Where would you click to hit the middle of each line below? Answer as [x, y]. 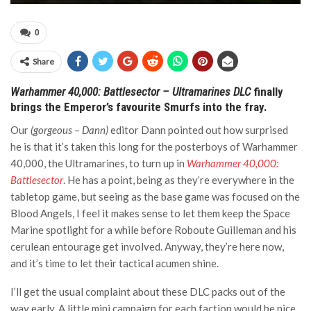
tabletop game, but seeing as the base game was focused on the [155, 196]
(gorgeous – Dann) [69, 130]
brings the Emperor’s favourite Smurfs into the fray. [139, 107]
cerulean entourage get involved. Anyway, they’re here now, [147, 246]
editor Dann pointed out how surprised [198, 130]
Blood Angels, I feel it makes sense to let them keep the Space [150, 213]
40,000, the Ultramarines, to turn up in [99, 163]
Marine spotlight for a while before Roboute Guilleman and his [153, 230]
